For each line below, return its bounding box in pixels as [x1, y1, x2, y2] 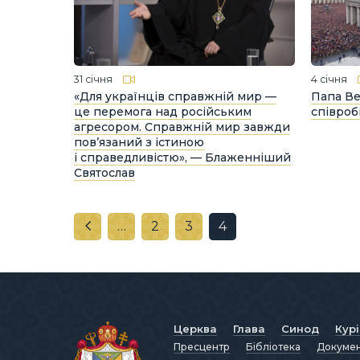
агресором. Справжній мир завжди [74, 119, 290, 134]
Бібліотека [246, 340, 301, 353]
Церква [174, 321, 217, 335]
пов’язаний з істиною [74, 134, 204, 149]
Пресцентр [174, 340, 230, 353]
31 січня [74, 73, 112, 86]
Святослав [74, 165, 135, 180]
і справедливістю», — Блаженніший [74, 149, 291, 165]
